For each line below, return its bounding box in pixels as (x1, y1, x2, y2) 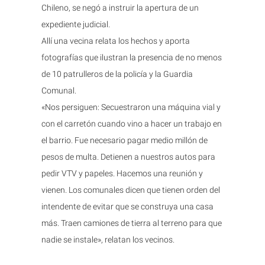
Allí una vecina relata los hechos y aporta (41, 35, 190, 46)
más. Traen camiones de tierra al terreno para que (41, 218, 222, 228)
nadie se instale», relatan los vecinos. (41, 234, 174, 244)
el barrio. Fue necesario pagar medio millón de (41, 135, 208, 145)
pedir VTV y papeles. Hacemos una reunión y (41, 168, 203, 178)
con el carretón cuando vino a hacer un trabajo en (41, 118, 222, 128)
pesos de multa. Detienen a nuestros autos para (41, 151, 215, 161)
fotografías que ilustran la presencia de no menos (41, 52, 222, 62)
